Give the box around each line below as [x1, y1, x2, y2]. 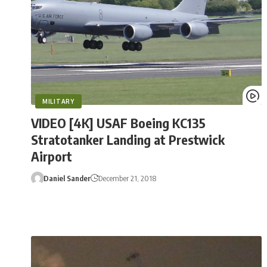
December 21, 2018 [98, 173, 156, 184]
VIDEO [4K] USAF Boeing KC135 [31, 114, 206, 132]
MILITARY [42, 98, 74, 105]
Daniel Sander [43, 173, 91, 184]
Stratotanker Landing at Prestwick [31, 131, 225, 148]
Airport [31, 148, 72, 165]
